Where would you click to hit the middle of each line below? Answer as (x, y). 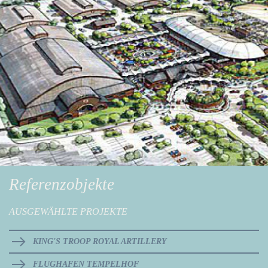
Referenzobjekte (62, 184)
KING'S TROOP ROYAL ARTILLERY (100, 241)
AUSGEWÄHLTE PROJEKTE (68, 211)
